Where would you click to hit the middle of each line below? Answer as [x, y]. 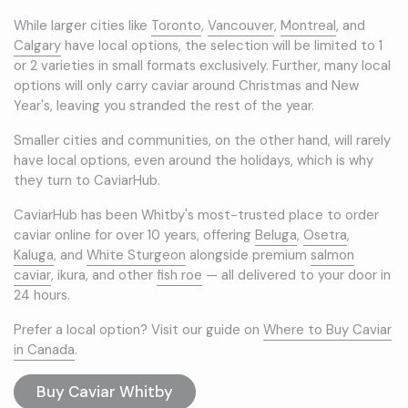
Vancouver [241, 26]
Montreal [308, 26]
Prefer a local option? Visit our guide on [138, 330]
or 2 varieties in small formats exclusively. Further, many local [202, 66]
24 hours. [42, 296]
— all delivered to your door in [296, 275]
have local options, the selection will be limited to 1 [222, 46]
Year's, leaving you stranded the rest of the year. [164, 106]
